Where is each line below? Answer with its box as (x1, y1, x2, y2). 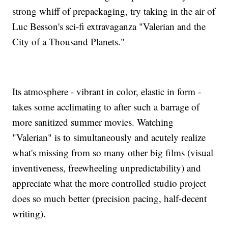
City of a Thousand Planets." (12, 35, 125, 48)
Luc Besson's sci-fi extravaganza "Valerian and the (12, 20, 206, 33)
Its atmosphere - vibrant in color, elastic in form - (12, 85, 202, 98)
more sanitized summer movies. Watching (12, 116, 174, 129)
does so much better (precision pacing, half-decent (12, 192, 207, 205)
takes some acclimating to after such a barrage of (12, 100, 200, 113)
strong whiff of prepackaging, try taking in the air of (12, 5, 216, 18)
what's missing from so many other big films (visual (12, 146, 214, 159)
